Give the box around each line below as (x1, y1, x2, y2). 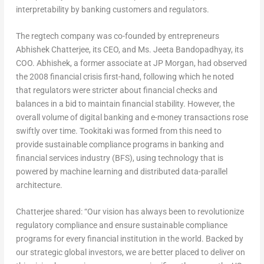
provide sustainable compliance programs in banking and (15, 140, 224, 150)
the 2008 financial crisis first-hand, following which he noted (15, 72, 234, 82)
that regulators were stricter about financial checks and (15, 85, 217, 95)
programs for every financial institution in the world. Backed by (15, 234, 243, 244)
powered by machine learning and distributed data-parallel (15, 167, 227, 177)
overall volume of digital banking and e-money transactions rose (15, 113, 248, 123)
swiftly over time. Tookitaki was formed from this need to (15, 126, 222, 136)
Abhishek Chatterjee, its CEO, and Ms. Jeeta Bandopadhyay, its (15, 45, 243, 55)
